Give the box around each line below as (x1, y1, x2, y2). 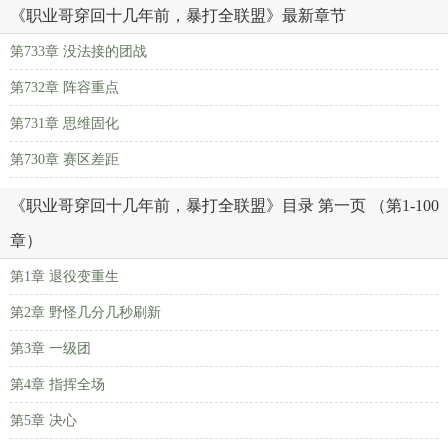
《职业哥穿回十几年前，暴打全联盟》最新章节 (10, 7, 346, 24)
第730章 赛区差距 (10, 152, 119, 167)
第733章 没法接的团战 (10, 44, 147, 59)
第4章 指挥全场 (10, 377, 105, 392)
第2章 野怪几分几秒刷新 (10, 305, 161, 320)
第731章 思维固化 (10, 116, 119, 131)
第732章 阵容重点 (10, 80, 119, 95)
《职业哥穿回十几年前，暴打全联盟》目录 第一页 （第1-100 (10, 197, 439, 214)
